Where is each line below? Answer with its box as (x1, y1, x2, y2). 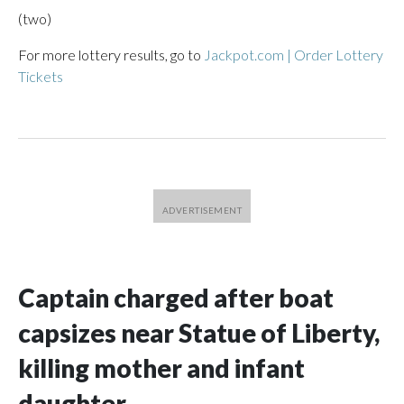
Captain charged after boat (18, 282, 334, 313)
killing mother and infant (18, 353, 305, 383)
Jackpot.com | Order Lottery (204, 46, 383, 63)
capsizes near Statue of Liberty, (18, 317, 380, 348)
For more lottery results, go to (18, 46, 204, 63)
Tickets (18, 68, 63, 85)
